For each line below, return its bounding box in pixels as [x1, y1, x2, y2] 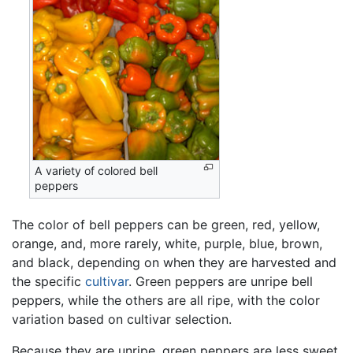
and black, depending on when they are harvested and [12, 254, 336, 270]
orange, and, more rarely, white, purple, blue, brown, [12, 235, 322, 251]
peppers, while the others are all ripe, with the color [12, 292, 320, 308]
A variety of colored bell [35, 163, 158, 177]
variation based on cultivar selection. [12, 310, 232, 327]
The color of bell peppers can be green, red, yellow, [12, 216, 320, 232]
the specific [12, 273, 85, 289]
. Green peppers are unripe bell [128, 273, 313, 289]
